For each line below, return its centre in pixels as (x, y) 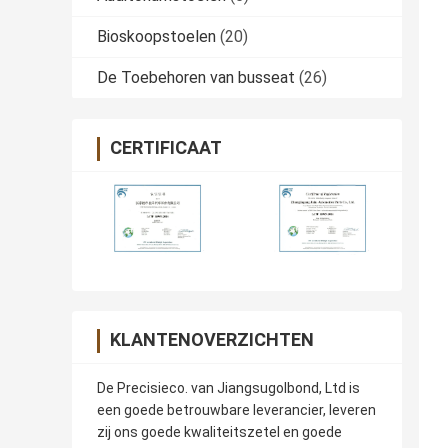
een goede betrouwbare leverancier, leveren (236, 410)
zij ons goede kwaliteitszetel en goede (219, 432)
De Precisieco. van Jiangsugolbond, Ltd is (228, 388)
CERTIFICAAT (166, 148)
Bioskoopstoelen (156, 37)
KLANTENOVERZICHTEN (212, 340)
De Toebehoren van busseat (196, 78)
